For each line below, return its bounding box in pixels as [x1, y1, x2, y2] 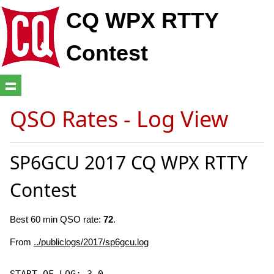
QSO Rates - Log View [10, 103, 228, 134]
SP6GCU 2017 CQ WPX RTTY [10, 149, 248, 175]
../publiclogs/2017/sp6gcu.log [34, 236, 149, 247]
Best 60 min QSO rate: [10, 213, 103, 224]
